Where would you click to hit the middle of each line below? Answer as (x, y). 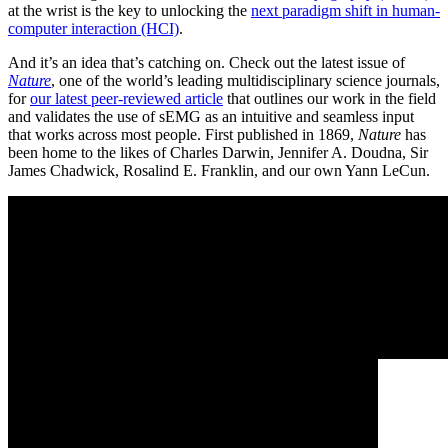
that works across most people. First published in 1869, (183, 134)
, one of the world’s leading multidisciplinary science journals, (245, 80)
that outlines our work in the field (329, 98)
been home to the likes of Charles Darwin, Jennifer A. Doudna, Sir (218, 152)
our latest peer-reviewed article (126, 98)
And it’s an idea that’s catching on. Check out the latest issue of (206, 62)
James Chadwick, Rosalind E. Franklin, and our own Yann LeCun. (219, 170)
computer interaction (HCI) (93, 28)
